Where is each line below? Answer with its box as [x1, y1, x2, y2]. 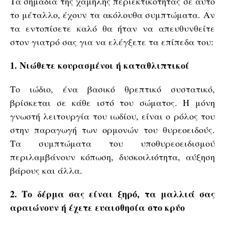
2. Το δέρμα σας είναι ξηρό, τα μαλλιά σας [10, 187, 215, 200]
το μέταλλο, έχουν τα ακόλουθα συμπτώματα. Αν [10, 9, 215, 21]
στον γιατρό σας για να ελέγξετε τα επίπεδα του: [10, 36, 213, 48]
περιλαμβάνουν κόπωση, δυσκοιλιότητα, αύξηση [10, 151, 215, 163]
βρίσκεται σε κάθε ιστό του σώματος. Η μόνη [10, 96, 215, 108]
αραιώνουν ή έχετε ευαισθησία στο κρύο [10, 201, 185, 214]
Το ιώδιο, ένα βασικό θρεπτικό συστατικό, [10, 83, 215, 95]
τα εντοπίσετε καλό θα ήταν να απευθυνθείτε [10, 22, 215, 34]
